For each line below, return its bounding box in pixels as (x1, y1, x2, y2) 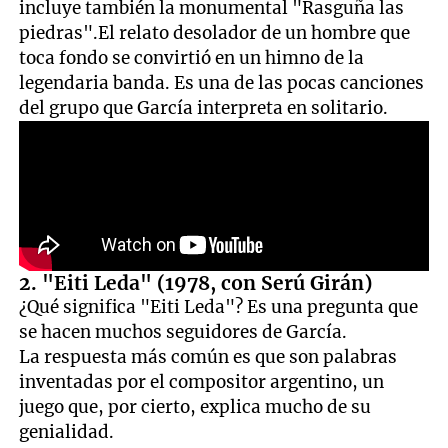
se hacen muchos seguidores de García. (19, 320, 348, 343)
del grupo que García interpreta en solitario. (19, 96, 389, 119)
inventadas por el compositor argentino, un (19, 370, 385, 393)
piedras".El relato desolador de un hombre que (19, 21, 411, 44)
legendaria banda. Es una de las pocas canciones (19, 71, 425, 94)
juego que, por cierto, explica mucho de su (19, 395, 372, 418)
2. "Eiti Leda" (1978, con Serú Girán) (19, 270, 373, 295)
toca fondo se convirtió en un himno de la (19, 46, 365, 69)
